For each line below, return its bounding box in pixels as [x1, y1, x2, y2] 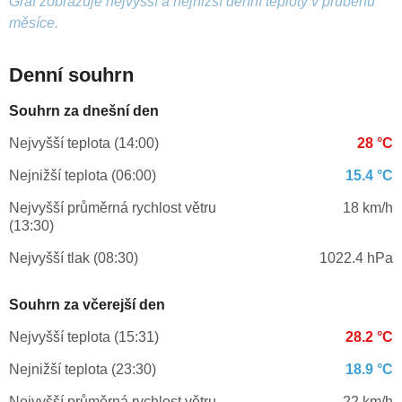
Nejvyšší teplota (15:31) [9, 329, 159, 345]
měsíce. [9, 15, 58, 31]
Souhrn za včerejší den [9, 297, 165, 313]
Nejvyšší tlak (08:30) [9, 250, 138, 267]
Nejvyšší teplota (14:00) [9, 135, 159, 152]
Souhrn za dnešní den [9, 103, 159, 119]
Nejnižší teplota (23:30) [9, 362, 156, 378]
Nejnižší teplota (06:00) [9, 168, 156, 184]
